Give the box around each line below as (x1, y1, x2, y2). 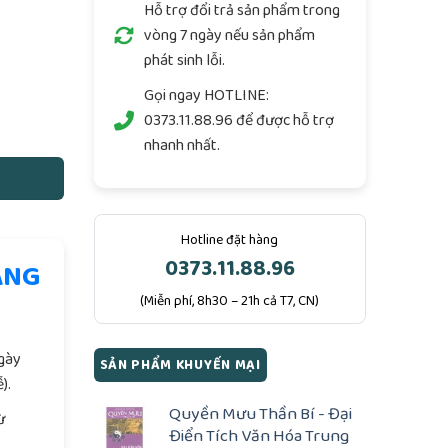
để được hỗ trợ (232, 108, 334, 133)
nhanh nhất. (143, 133, 220, 158)
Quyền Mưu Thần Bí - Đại (168, 399, 352, 427)
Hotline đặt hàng (181, 229, 279, 252)
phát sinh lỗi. (143, 48, 225, 73)
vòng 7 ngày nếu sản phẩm (143, 23, 315, 48)
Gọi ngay (143, 83, 204, 108)
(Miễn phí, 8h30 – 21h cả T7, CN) (140, 290, 320, 313)
